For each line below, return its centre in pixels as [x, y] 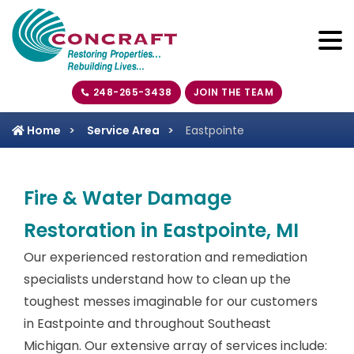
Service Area [123, 130]
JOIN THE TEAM [233, 92]
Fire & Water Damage [128, 198]
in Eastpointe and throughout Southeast [147, 324]
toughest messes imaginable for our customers [171, 301]
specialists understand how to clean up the [157, 279]
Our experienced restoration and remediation [166, 257]
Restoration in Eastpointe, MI [161, 230]
